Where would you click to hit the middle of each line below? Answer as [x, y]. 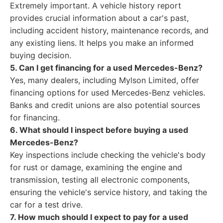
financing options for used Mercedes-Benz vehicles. [108, 93]
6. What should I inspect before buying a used [99, 130]
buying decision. [41, 55]
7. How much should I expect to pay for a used [99, 217]
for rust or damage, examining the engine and [96, 167]
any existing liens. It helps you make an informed [102, 43]
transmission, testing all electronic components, [100, 180]
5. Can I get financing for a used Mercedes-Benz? [106, 68]
